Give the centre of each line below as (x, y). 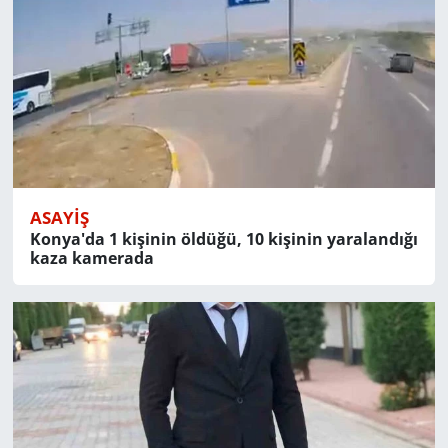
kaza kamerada (91, 258)
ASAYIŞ (59, 218)
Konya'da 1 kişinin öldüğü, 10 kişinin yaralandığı (223, 239)
